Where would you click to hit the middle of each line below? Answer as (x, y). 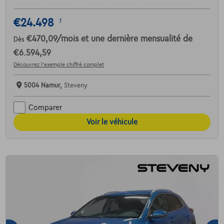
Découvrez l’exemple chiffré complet (58, 65)
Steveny (75, 86)
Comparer (45, 107)
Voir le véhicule (112, 122)
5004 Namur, (44, 86)
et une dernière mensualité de (136, 39)
